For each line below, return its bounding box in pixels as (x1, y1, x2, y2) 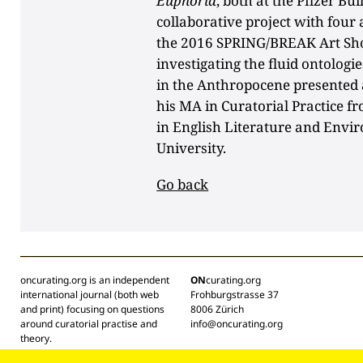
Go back (156, 174, 209, 194)
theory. (20, 331, 52, 345)
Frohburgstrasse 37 (190, 287, 279, 301)
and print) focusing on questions (20, 301, 164, 316)
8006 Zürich (190, 301, 244, 316)
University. (156, 138, 227, 157)
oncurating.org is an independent (20, 272, 169, 287)
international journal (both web (20, 287, 159, 301)
